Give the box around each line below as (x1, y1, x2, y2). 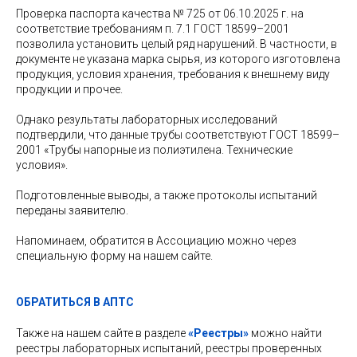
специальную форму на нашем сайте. (16, 249, 213, 262)
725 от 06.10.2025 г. (186, 6, 291, 20)
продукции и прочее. (16, 82, 123, 96)
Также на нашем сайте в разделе (16, 326, 188, 339)
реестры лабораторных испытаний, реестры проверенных (16, 341, 322, 355)
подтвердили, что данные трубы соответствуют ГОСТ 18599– (16, 127, 339, 141)
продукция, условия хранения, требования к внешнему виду (16, 67, 330, 80)
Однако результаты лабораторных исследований (16, 112, 277, 126)
